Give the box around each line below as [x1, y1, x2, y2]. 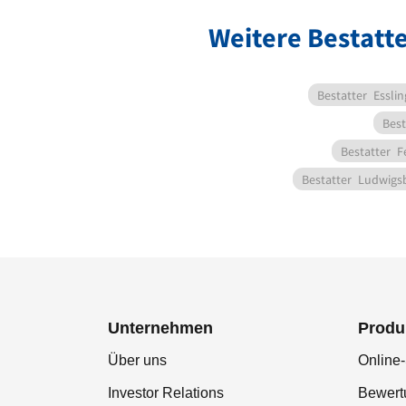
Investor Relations [108, 385, 224, 401]
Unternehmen [108, 319, 213, 338]
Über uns [108, 353, 167, 369]
